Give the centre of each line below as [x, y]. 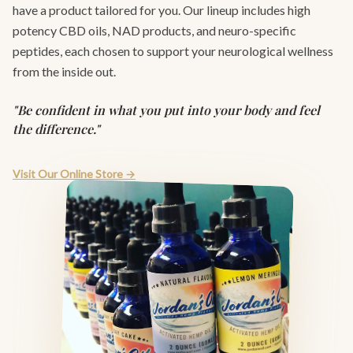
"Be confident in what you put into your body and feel [166, 110]
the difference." [56, 129]
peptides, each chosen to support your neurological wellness [173, 51]
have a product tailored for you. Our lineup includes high [162, 10]
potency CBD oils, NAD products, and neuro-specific [154, 31]
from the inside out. [64, 72]
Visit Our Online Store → [74, 174]
